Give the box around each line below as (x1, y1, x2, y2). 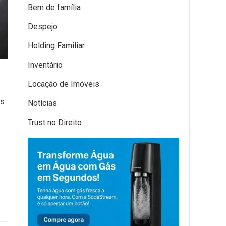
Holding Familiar (28, 41, 85, 50)
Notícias (28, 98, 57, 108)
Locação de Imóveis (28, 79, 99, 89)
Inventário (28, 60, 63, 70)
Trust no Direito (28, 118, 82, 127)
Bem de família (28, 3, 81, 12)
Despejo (28, 22, 58, 31)
